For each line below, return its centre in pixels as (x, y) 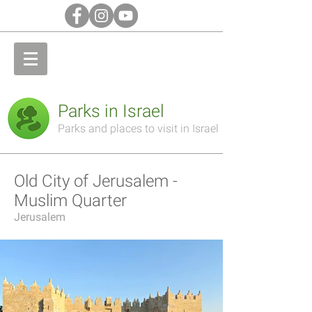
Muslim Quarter (70, 201)
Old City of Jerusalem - (96, 181)
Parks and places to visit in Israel (138, 128)
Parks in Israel (111, 111)
